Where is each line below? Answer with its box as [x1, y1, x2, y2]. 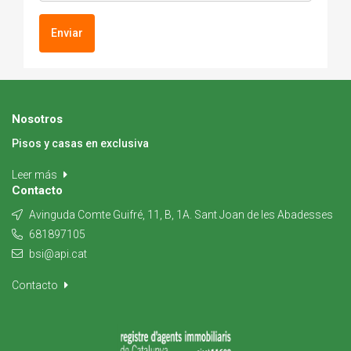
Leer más [12, 168, 60, 181]
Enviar [51, 26, 83, 39]
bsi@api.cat [29, 247, 87, 260]
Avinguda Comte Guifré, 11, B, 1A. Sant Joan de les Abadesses [27, 208, 333, 221]
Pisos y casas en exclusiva [12, 136, 149, 150]
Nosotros [12, 111, 63, 126]
